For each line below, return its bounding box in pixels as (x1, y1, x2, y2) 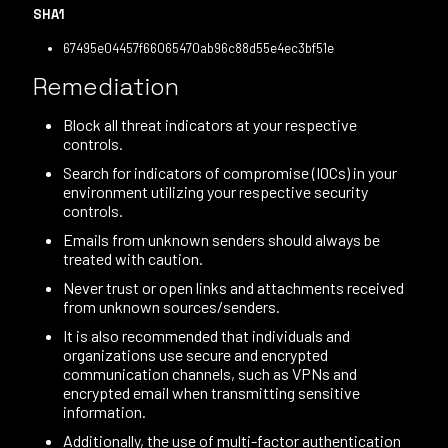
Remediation (33, 71, 179, 102)
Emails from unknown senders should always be (63, 230, 380, 249)
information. (63, 402, 146, 421)
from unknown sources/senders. (63, 297, 280, 316)
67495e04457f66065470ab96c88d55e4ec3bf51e (63, 40, 334, 56)
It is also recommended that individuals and (63, 326, 350, 345)
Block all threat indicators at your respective (63, 115, 357, 134)
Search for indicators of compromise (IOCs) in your (63, 163, 397, 182)
